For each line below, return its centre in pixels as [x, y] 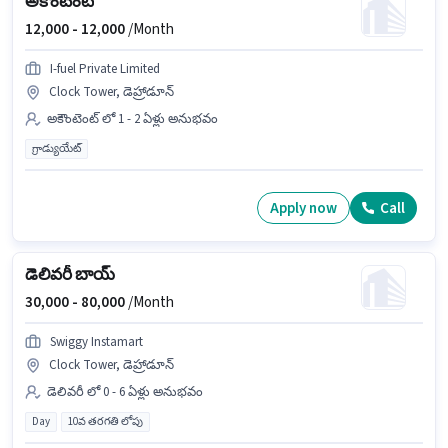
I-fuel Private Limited [105, 69]
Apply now [303, 208]
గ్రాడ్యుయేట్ [56, 149]
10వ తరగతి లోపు [105, 422]
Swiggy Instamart [96, 342]
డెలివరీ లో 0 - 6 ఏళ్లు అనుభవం [125, 392]
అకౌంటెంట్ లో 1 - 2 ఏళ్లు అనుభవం [132, 119]
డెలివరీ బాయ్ [70, 275]
